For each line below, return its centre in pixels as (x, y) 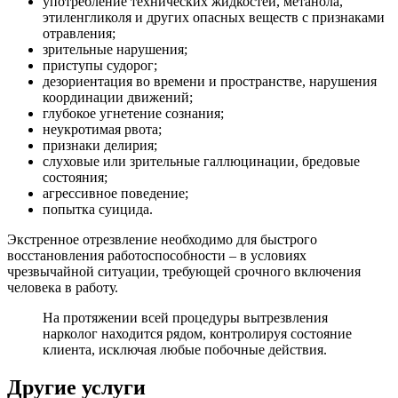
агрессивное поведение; (115, 193)
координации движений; (118, 97)
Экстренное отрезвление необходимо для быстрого (162, 239)
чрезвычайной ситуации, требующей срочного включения (184, 271)
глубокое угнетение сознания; (133, 113)
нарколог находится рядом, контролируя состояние (197, 333)
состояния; (75, 177)
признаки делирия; (100, 145)
